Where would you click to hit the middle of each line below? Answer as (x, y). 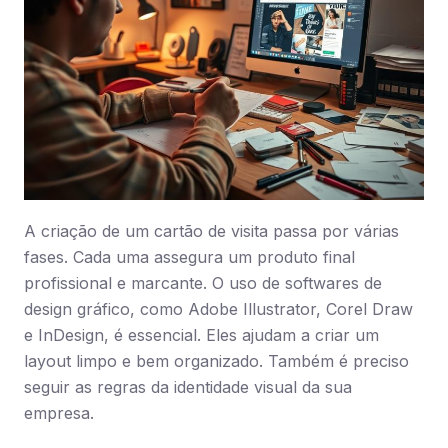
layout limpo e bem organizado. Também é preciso (216, 361)
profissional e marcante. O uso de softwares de (203, 283)
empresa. (59, 413)
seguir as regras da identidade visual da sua (188, 387)
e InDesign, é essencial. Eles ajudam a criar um (201, 335)
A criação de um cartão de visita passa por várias (211, 231)
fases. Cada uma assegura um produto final (189, 257)
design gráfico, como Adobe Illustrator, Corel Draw (218, 309)
